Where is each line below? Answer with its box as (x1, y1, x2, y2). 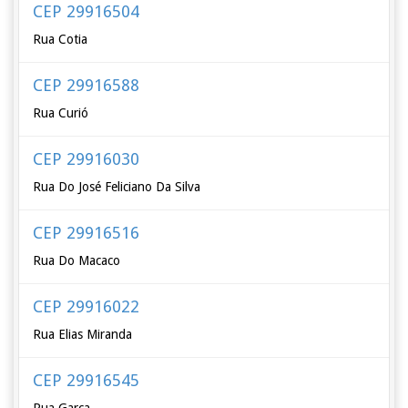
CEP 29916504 (33, 2, 140, 21)
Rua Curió (33, 106, 89, 120)
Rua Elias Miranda (33, 327, 133, 342)
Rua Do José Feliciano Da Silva (33, 179, 201, 194)
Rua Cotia (33, 32, 88, 46)
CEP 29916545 (33, 371, 140, 390)
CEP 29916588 (33, 76, 140, 95)
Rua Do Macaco (33, 253, 121, 268)
